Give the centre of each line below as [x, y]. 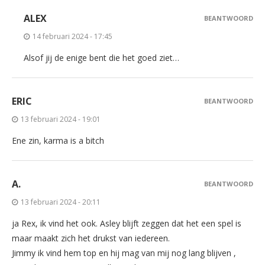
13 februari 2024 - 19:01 [61, 119]
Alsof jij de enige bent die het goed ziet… [101, 58]
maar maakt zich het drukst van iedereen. [91, 238]
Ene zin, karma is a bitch [58, 141]
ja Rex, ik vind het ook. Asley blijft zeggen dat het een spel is [127, 224]
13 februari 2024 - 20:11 [61, 202]
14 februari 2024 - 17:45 [72, 37]
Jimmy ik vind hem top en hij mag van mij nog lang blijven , [124, 253]
